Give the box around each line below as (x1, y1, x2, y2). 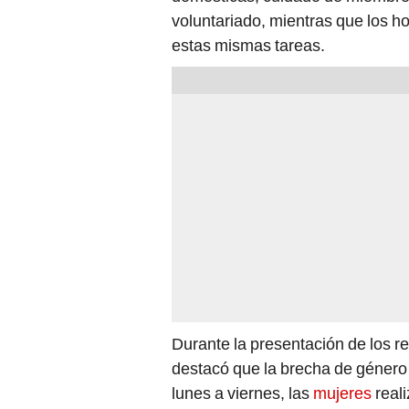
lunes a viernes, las (172, 383, 313, 404)
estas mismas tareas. (172, 36, 325, 56)
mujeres (313, 383, 372, 404)
